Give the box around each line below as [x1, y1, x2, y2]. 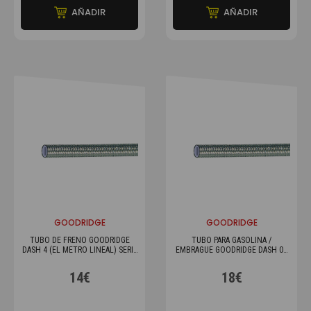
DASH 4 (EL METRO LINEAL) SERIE [22, 245, 137, 255]
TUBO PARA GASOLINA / [192, 235, 271, 245]
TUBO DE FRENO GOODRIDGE [29, 235, 130, 245]
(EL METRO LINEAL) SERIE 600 [180, 255, 283, 264]
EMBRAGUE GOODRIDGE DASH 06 [176, 245, 287, 255]
